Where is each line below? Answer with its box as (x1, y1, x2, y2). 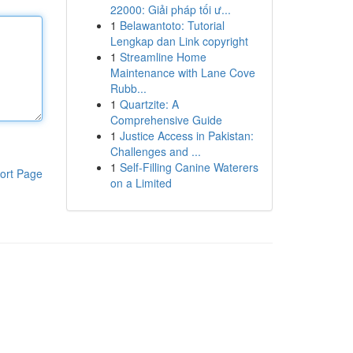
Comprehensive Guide (110, 112, 222, 128)
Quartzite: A (119, 96, 179, 112)
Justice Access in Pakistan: (119, 128, 254, 143)
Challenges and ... (110, 143, 201, 159)
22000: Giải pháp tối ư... (110, 2, 231, 17)
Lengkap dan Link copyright (110, 33, 248, 49)
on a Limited (110, 175, 172, 191)
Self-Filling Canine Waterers (119, 159, 258, 175)
